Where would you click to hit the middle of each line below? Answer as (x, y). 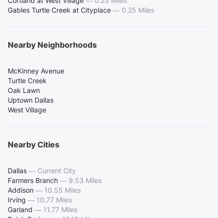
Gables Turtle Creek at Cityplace (59, 10)
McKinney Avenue (36, 71)
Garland (20, 210)
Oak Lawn (24, 91)
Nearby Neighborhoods (52, 45)
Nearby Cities (34, 145)
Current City (57, 171)
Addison (21, 190)
